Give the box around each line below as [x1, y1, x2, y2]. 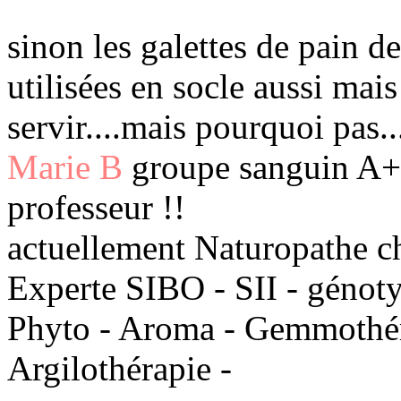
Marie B [7, 147, 123, 186]
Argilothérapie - [7, 348, 232, 388]
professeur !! [7, 187, 185, 226]
